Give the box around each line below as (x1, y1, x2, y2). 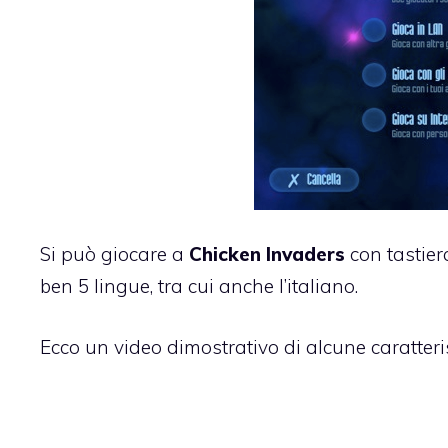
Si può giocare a (40, 242, 189, 267)
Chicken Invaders (189, 242, 350, 267)
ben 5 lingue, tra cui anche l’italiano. (40, 274, 358, 299)
